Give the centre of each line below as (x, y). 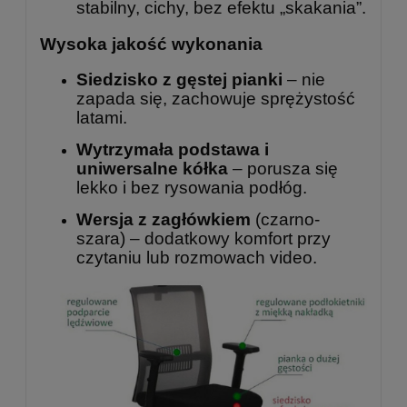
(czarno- (285, 220)
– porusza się (283, 169)
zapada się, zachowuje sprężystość (216, 99)
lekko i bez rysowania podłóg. (192, 188)
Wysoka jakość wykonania (151, 44)
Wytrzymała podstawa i (173, 150)
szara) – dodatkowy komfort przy (203, 239)
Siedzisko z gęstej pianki (179, 80)
